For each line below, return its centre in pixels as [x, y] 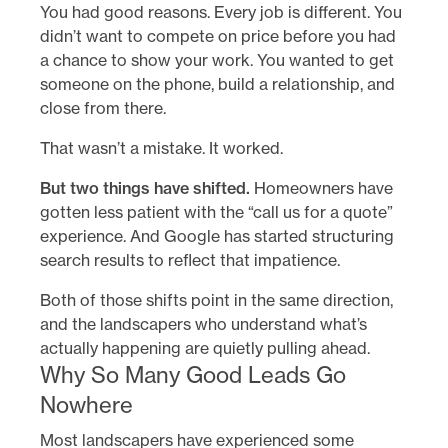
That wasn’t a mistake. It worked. [161, 148]
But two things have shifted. [145, 188]
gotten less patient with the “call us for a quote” [216, 212]
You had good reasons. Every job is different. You [221, 12]
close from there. [103, 108]
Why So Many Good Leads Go [193, 375]
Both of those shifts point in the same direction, [216, 300]
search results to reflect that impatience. [190, 260]
